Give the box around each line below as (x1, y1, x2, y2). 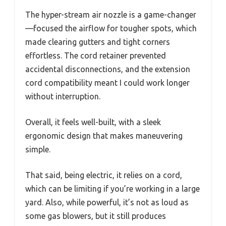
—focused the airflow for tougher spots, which (25, 23, 197, 33)
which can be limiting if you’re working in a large (25, 184, 200, 193)
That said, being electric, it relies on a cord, (25, 170, 182, 180)
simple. (25, 144, 50, 154)
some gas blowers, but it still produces (25, 211, 166, 220)
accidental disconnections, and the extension (25, 64, 190, 74)
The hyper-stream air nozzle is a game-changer (25, 10, 196, 19)
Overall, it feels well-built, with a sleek (25, 117, 161, 127)
